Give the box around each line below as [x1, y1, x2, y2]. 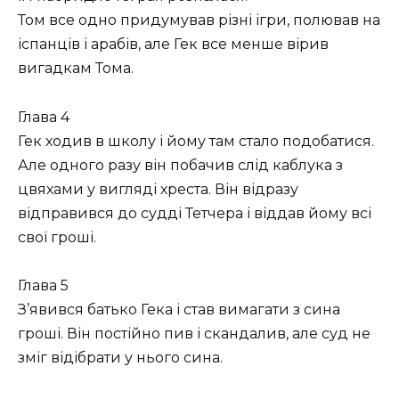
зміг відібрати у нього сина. [18, 348, 223, 366]
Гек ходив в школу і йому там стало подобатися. [18, 132, 374, 150]
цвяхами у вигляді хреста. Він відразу [18, 180, 298, 198]
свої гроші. [18, 228, 96, 246]
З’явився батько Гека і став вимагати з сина [18, 300, 340, 318]
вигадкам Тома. [18, 60, 134, 77]
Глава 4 [18, 108, 69, 126]
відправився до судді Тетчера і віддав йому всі [18, 204, 371, 222]
